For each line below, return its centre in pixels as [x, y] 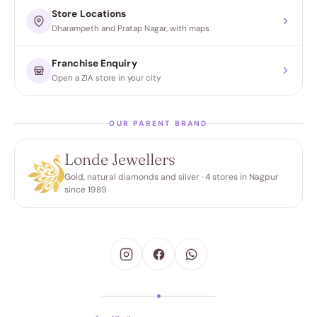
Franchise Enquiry [94, 64]
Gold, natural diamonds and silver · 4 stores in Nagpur [172, 177]
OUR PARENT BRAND [158, 124]
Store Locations [89, 14]
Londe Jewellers [120, 160]
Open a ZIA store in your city [106, 79]
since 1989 [86, 190]
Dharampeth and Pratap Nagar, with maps [131, 29]
